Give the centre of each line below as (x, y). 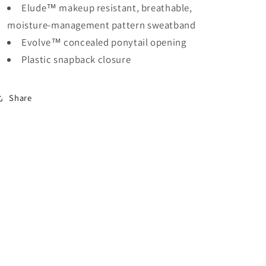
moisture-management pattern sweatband (102, 25)
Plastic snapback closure (76, 59)
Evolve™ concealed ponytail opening (104, 42)
